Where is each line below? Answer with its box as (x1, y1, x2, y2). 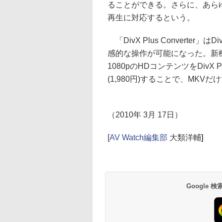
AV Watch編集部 (110, 133, 167, 142)
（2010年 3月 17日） (108, 111, 182, 119)
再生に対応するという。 (108, 13, 195, 22)
